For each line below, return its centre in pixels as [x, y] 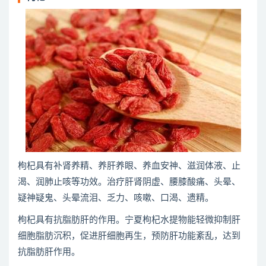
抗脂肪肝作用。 [49, 252]
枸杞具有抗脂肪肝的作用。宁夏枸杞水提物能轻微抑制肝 [129, 220]
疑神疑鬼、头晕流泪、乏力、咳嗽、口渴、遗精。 [116, 198]
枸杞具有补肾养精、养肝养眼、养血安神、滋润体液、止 [129, 166]
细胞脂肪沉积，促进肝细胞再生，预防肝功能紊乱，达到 [129, 236]
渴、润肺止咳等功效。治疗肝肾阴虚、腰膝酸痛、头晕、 [129, 182]
